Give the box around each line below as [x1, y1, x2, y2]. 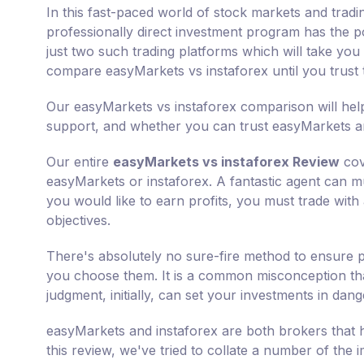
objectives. [46, 212, 110, 229]
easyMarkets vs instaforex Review [113, 154, 340, 171]
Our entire [46, 154, 113, 171]
